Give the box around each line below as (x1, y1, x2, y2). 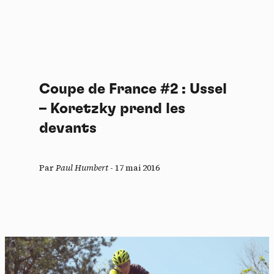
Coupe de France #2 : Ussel (39, 81, 227, 97)
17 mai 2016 (115, 161, 160, 174)
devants (39, 120, 97, 136)
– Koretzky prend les (39, 101, 185, 116)
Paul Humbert (56, 161, 108, 174)
